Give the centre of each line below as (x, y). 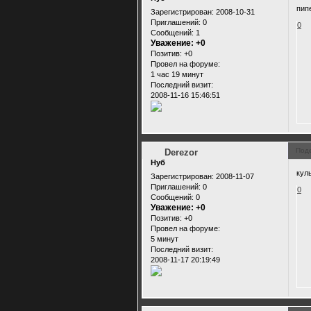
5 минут (165, 238)
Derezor (181, 153)
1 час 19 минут (177, 74)
